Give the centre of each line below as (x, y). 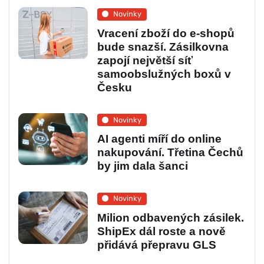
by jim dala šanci (142, 166)
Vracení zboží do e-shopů (166, 33)
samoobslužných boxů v (164, 74)
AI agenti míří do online (159, 139)
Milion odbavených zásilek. (170, 217)
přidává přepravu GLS (156, 245)
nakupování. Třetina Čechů (170, 153)
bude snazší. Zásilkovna (163, 47)
